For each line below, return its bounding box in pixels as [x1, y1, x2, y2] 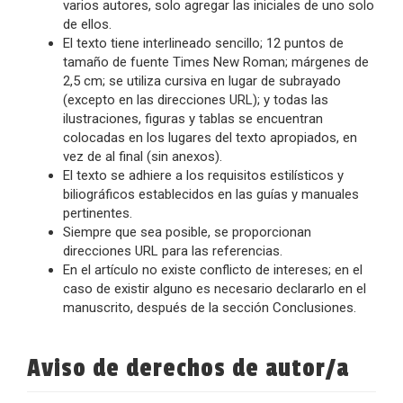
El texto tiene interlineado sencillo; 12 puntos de [63, 35, 344, 51]
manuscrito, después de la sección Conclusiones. [63, 300, 356, 316]
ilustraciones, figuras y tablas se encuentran [63, 111, 323, 127]
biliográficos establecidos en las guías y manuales [63, 186, 359, 202]
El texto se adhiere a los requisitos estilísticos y [63, 167, 344, 184]
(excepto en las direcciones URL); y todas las [63, 92, 328, 108]
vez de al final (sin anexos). [63, 148, 222, 165]
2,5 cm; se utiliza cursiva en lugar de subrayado [63, 73, 341, 89]
